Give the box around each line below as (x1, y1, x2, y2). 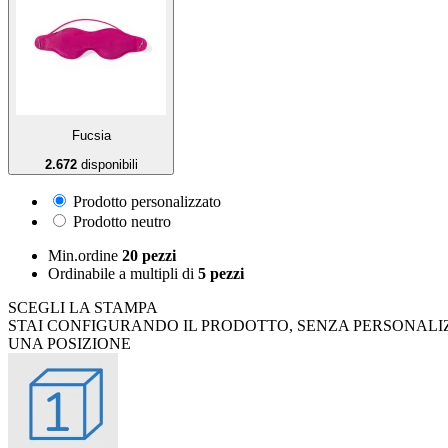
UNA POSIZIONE (8, 334, 131, 352)
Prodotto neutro (69, 212, 171, 230)
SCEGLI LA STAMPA (8, 298, 158, 316)
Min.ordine (48, 246, 122, 264)
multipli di (130, 264, 198, 282)
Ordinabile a (48, 264, 130, 282)
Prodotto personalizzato (69, 192, 221, 210)
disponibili (76, 156, 138, 172)
